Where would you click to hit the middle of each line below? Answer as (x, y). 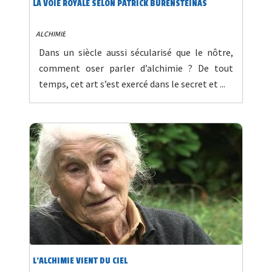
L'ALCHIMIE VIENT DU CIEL (80, 261)
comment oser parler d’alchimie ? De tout (136, 68)
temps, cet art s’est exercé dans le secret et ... (132, 84)
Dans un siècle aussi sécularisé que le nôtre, (136, 53)
